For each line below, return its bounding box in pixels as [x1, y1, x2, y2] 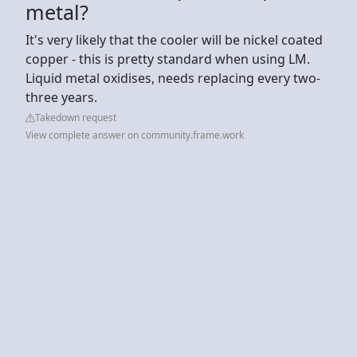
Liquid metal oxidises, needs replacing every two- [25, 69, 320, 87]
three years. [25, 88, 97, 106]
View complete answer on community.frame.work [25, 127, 244, 142]
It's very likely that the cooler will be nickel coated [25, 30, 323, 49]
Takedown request [35, 110, 116, 124]
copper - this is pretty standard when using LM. [25, 49, 310, 68]
